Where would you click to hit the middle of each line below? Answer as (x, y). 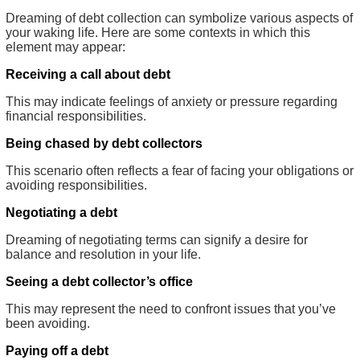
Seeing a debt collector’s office (99, 281)
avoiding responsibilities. (76, 185)
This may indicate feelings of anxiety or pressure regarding (172, 101)
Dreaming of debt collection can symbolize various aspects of (179, 18)
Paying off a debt (57, 350)
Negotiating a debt (61, 212)
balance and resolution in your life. (103, 254)
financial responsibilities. (76, 116)
